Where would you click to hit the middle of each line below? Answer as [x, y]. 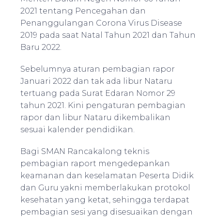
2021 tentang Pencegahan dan [83, 11]
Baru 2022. [41, 47]
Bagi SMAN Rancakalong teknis [85, 152]
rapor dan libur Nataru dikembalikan [96, 118]
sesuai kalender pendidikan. [78, 130]
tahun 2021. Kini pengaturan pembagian [103, 106]
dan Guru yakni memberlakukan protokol [106, 188]
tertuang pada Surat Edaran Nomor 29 [98, 93]
